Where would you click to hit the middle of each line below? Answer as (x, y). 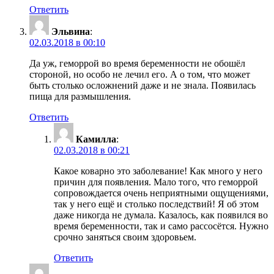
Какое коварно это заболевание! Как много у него (158, 171)
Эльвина (71, 32)
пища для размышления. (80, 97)
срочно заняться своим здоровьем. (125, 237)
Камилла (96, 139)
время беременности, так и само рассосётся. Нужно (161, 226)
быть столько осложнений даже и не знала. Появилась (143, 86)
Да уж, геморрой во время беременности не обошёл (137, 64)
